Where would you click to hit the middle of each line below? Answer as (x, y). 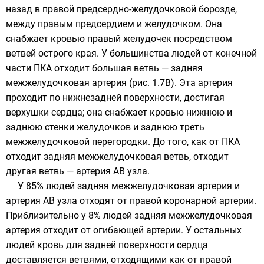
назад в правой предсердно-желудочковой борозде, (121, 9)
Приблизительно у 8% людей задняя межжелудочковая (129, 216)
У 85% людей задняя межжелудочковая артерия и (129, 186)
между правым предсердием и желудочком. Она (114, 24)
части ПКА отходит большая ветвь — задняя (104, 68)
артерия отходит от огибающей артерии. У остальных (124, 230)
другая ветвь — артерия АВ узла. (78, 171)
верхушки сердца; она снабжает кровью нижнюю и (119, 113)
